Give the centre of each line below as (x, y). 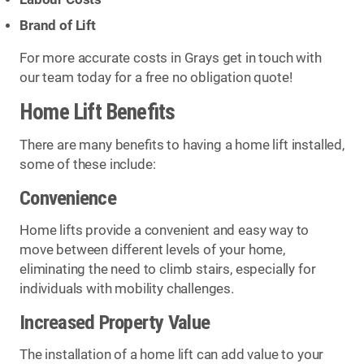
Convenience (68, 197)
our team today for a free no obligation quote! (156, 78)
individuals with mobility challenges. (127, 289)
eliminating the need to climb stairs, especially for (168, 270)
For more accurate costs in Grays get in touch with (171, 58)
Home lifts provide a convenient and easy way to (165, 231)
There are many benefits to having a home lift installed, (182, 145)
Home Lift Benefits (97, 112)
